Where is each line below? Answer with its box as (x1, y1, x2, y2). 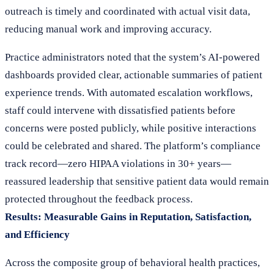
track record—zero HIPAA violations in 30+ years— (5, 157, 231, 169)
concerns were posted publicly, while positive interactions (5, 122, 256, 134)
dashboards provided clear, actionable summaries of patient (5, 68, 262, 81)
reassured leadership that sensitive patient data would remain (5, 175, 269, 187)
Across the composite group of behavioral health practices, (5, 256, 260, 268)
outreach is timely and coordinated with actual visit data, (5, 5, 250, 17)
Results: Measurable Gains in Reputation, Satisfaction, (5, 210, 251, 223)
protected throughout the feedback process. (5, 193, 193, 205)
